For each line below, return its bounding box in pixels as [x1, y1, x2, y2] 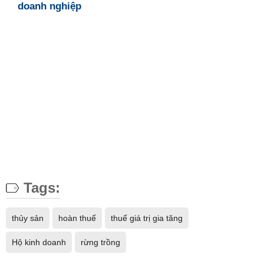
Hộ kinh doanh [12, 237, 66, 247]
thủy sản [12, 213, 44, 223]
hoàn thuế [58, 213, 96, 223]
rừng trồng [81, 237, 120, 247]
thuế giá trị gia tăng [111, 213, 183, 223]
